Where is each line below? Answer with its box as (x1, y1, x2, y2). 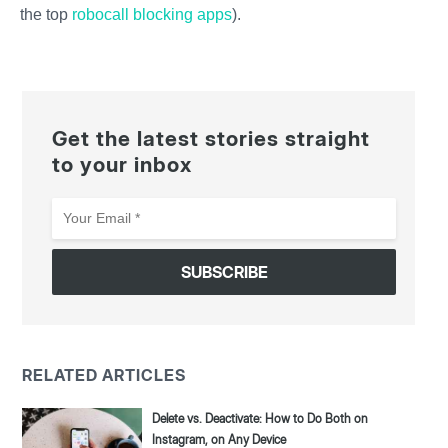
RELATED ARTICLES (22, 365, 187, 386)
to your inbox (52, 152, 193, 178)
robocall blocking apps (68, 6, 232, 24)
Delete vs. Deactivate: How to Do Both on (152, 411, 369, 427)
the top (20, 6, 68, 24)
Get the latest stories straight (52, 126, 371, 152)
